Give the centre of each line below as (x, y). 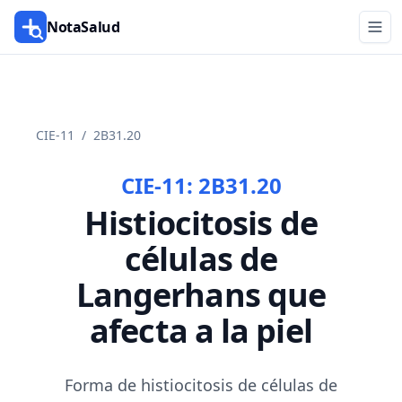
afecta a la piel (201, 331)
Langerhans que (201, 295)
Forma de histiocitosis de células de (201, 385)
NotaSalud (83, 27)
